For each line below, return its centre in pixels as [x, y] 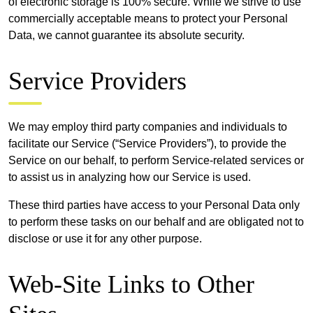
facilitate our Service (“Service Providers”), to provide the [147, 143]
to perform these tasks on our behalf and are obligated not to [156, 221]
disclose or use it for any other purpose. [105, 238]
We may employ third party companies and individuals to [148, 126]
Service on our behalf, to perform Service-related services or [156, 160]
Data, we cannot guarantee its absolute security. [126, 35]
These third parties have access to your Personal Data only [154, 205]
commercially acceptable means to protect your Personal [148, 18]
